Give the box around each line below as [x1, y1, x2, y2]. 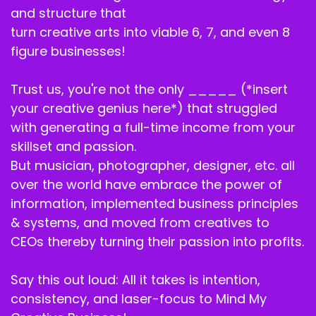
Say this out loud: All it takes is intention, [11, 271, 260, 289]
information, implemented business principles [11, 195, 298, 213]
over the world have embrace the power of [11, 176, 282, 194]
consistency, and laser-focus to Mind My [11, 290, 267, 308]
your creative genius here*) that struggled [11, 99, 277, 118]
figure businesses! [11, 42, 126, 61]
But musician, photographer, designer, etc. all [11, 157, 295, 175]
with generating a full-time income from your [11, 119, 296, 137]
